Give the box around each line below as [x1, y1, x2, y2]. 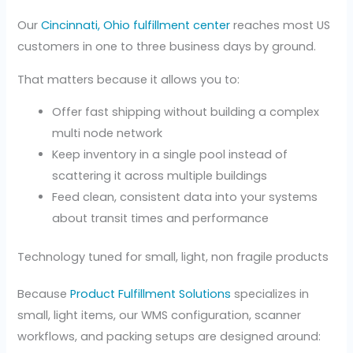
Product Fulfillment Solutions [70, 286, 232, 303]
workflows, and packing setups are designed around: [17, 329, 321, 345]
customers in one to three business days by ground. [17, 39, 317, 55]
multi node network [52, 125, 163, 142]
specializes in [231, 286, 310, 303]
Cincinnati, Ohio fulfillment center [41, 17, 231, 34]
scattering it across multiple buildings [52, 168, 268, 184]
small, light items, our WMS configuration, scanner [17, 307, 302, 324]
